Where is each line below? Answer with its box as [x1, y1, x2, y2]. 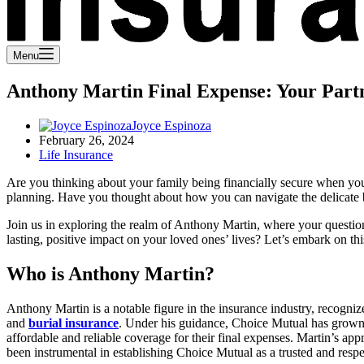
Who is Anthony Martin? [6, 262, 214, 284]
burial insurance [28, 315, 119, 330]
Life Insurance [39, 147, 113, 162]
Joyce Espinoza [132, 118, 211, 132]
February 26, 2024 [39, 132, 134, 147]
